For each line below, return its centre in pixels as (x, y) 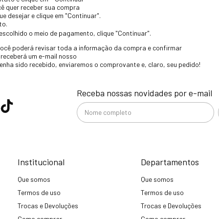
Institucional (41, 162)
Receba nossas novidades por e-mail (144, 93)
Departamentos (170, 162)
